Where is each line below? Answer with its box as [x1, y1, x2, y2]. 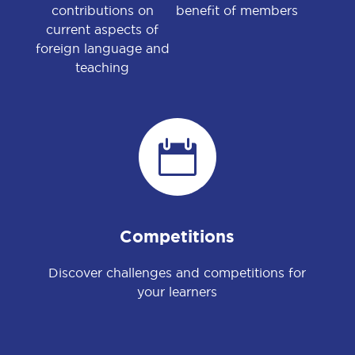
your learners [137, 283, 218, 300]
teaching [75, 59, 130, 75]
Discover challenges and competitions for [48, 264, 307, 281]
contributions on [51, 2, 154, 18]
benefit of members [175, 2, 298, 18]
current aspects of [46, 21, 159, 37]
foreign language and [35, 40, 170, 56]
